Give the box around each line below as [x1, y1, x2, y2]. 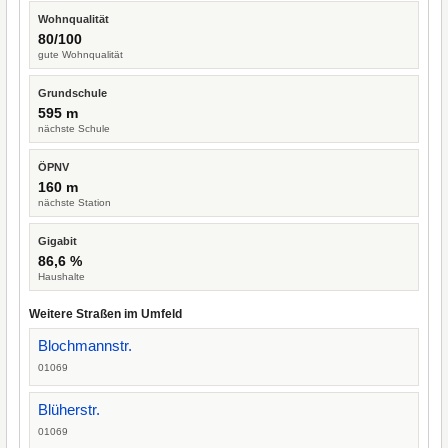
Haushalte [38, 271, 85, 282]
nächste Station [38, 197, 111, 208]
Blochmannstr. [38, 337, 132, 354]
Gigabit [38, 235, 77, 247]
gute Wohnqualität [38, 49, 123, 60]
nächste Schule [38, 123, 110, 134]
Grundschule [38, 87, 107, 99]
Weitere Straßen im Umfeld [29, 307, 182, 321]
